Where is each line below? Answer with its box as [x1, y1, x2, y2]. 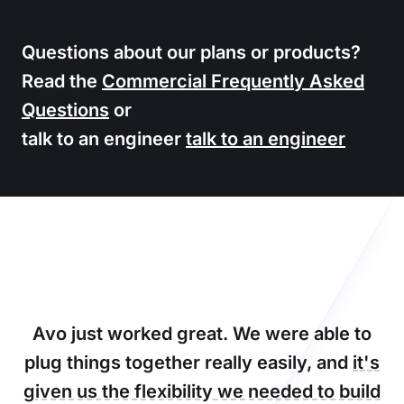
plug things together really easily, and [24, 352, 353, 373]
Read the [22, 70, 102, 92]
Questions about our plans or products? [22, 41, 361, 63]
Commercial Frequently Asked [102, 70, 364, 92]
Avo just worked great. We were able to [32, 323, 372, 344]
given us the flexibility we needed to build [23, 381, 381, 402]
